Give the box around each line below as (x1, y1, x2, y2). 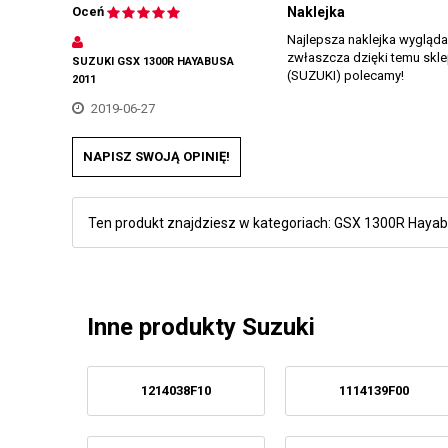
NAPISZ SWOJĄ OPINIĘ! (83, 149, 230, 164)
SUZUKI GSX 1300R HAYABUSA (72, 55, 234, 68)
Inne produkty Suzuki (87, 312, 315, 341)
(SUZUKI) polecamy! (287, 68, 404, 83)
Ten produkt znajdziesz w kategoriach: (88, 214, 334, 231)
